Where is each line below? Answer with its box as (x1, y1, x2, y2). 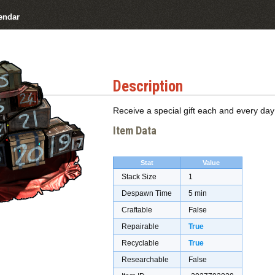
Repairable (122, 222, 159, 231)
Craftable (122, 206, 152, 215)
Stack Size (122, 172, 157, 182)
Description (113, 77, 183, 95)
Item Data (113, 124, 157, 137)
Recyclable (122, 239, 159, 248)
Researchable (122, 255, 169, 265)
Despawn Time (122, 189, 172, 198)
